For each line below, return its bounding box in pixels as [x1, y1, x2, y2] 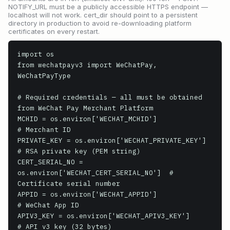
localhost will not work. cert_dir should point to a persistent [8, 11, 198, 19]
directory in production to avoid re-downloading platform [8, 19, 191, 27]
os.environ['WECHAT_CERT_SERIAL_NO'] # [17, 168, 174, 177]
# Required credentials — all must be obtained [17, 93, 202, 101]
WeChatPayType [17, 71, 71, 80]
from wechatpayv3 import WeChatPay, [17, 61, 157, 69]
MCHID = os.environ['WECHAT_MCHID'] [17, 114, 157, 123]
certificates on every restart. [8, 27, 100, 35]
